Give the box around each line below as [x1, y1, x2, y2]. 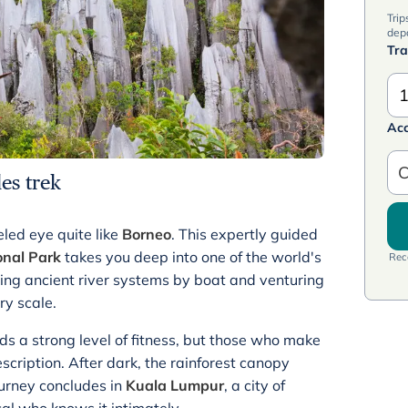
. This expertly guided [171, 225, 318, 243]
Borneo [122, 225, 171, 243]
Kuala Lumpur [126, 376, 224, 394]
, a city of [224, 376, 285, 394]
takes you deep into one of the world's [61, 248, 321, 266]
